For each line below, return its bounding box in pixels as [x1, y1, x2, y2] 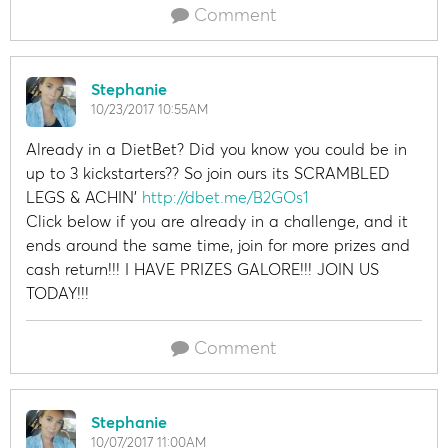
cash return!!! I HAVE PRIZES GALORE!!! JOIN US [26, 259, 379, 279]
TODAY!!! [26, 283, 89, 303]
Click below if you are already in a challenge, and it [26, 211, 408, 231]
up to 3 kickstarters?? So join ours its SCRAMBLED [26, 163, 390, 183]
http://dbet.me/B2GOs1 [142, 187, 309, 207]
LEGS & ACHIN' [26, 187, 142, 207]
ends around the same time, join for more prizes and [26, 235, 410, 255]
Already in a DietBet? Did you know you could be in [26, 139, 407, 159]
